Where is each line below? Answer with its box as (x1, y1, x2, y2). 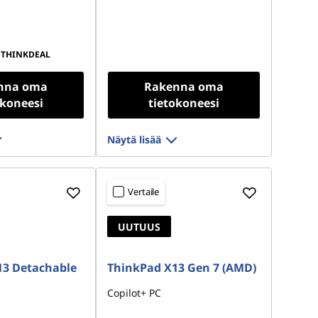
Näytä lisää (107, 133, 162, 146)
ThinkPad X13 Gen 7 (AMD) (107, 260, 257, 275)
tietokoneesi (148, 95, 220, 111)
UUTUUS (118, 220, 161, 234)
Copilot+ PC (107, 286, 162, 300)
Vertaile (128, 185, 160, 198)
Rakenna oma (144, 79, 224, 94)
